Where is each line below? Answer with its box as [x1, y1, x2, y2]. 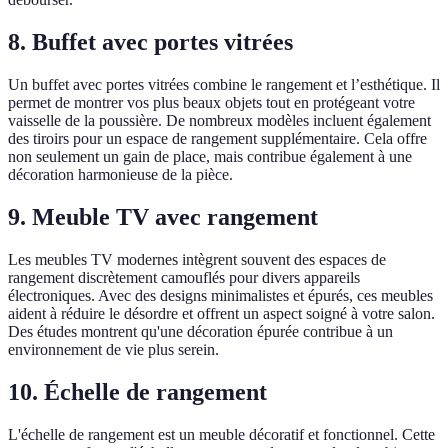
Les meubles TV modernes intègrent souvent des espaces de [8, 250, 386, 268]
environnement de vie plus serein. [8, 340, 219, 358]
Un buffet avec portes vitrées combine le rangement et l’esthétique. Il [8, 76, 440, 94]
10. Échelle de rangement [8, 378, 267, 405]
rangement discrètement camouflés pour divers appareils [8, 268, 360, 286]
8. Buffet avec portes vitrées [8, 29, 293, 56]
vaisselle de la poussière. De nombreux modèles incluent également [8, 112, 431, 130]
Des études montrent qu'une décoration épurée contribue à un [8, 322, 393, 340]
